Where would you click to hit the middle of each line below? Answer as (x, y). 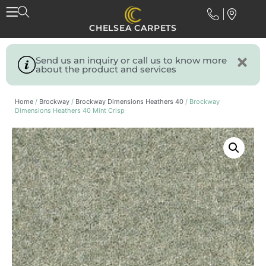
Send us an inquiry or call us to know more (131, 60)
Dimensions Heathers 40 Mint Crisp (70, 110)
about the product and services (106, 69)
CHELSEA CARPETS (133, 28)
